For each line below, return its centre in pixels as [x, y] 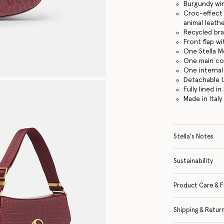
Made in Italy [203, 99]
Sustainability [193, 161]
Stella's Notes [194, 136]
